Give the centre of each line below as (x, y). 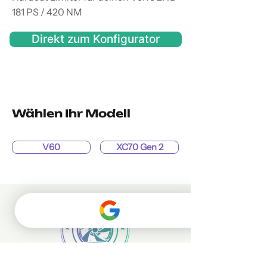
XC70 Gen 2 (139, 147)
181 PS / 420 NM (47, 12)
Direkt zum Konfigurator (96, 39)
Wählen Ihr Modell (71, 113)
